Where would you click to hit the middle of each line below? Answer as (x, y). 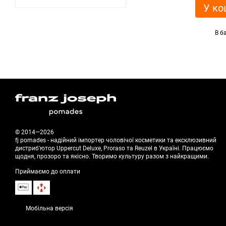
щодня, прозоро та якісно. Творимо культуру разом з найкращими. (112, 156)
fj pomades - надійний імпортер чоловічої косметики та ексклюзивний (116, 140)
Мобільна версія (49, 208)
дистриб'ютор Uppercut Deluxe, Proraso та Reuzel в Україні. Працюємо (114, 148)
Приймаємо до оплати (48, 172)
